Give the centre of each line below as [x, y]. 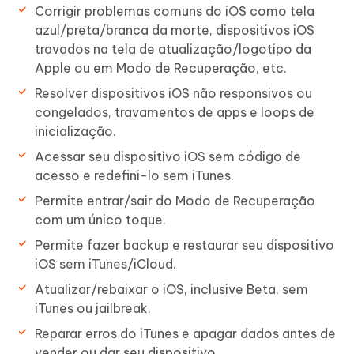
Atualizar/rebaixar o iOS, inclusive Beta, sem [171, 290]
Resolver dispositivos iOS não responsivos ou [173, 94]
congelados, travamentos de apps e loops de [175, 113]
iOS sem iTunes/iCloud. [105, 264]
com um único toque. [100, 220]
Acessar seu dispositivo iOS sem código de [168, 157]
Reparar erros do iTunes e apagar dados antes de [185, 334]
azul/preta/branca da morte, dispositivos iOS [175, 30]
